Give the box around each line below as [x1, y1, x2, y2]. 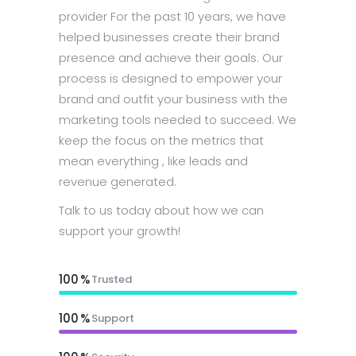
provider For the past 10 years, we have [59, 7, 286, 25]
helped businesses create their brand [59, 28, 280, 45]
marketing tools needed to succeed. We [59, 110, 296, 128]
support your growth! [59, 222, 180, 239]
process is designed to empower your [59, 69, 282, 87]
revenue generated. [59, 172, 176, 190]
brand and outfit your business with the [59, 90, 288, 107]
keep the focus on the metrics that [59, 131, 264, 149]
